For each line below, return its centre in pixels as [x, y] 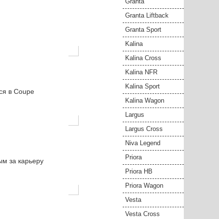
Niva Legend [143, 143]
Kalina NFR [141, 72]
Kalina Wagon [145, 100]
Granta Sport [143, 30]
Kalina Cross [143, 58]
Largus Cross [144, 129]
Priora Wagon [144, 186]
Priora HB [139, 171]
